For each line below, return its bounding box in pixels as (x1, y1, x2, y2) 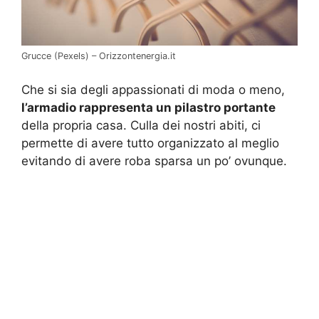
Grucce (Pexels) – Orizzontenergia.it (21, 51, 176, 62)
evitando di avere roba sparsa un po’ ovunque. (21, 153, 287, 168)
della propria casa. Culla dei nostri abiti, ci (21, 117, 261, 132)
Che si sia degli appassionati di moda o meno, (21, 82, 285, 97)
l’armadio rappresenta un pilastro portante (21, 100, 276, 115)
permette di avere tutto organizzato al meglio (21, 135, 279, 150)
